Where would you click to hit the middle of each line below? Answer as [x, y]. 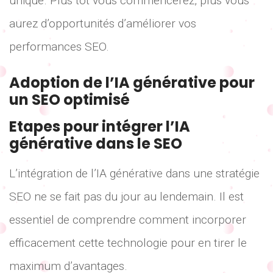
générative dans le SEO [96, 144]
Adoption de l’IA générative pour [132, 83]
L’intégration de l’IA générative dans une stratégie [134, 174]
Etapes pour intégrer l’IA [100, 127]
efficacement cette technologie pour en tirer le [128, 243]
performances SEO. [59, 46]
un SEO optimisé [69, 100]
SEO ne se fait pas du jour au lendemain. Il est [126, 197]
